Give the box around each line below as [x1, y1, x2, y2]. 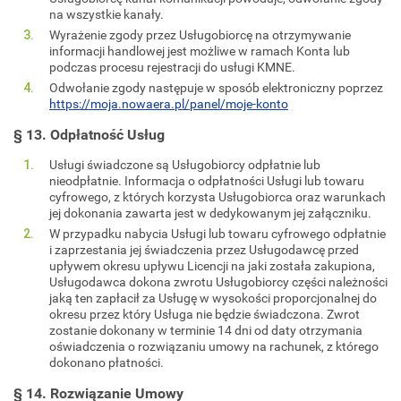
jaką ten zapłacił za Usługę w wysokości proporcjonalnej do [49, 289, 377, 306]
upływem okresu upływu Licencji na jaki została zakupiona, [49, 257, 375, 274]
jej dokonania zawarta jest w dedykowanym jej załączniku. [49, 204, 371, 221]
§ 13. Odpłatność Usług [13, 124, 165, 144]
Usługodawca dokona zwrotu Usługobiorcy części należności [49, 273, 388, 290]
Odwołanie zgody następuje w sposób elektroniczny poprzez [49, 79, 383, 96]
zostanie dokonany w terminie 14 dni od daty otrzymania [49, 321, 363, 338]
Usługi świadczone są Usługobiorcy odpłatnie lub [49, 156, 320, 173]
